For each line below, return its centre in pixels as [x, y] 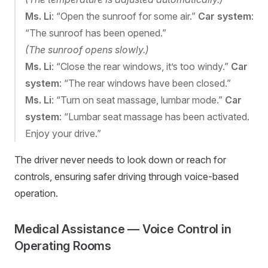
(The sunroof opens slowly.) [87, 49]
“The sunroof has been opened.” [96, 33]
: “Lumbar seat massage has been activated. [154, 116]
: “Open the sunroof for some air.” [125, 16]
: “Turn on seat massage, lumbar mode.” [138, 100]
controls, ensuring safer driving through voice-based [127, 176]
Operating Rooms [63, 246]
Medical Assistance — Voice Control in [123, 229]
